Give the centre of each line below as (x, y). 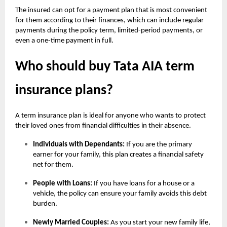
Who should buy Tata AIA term (105, 67)
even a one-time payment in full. (64, 41)
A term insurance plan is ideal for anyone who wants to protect (110, 116)
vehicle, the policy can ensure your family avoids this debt (120, 194)
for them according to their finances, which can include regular (109, 21)
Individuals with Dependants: (79, 145)
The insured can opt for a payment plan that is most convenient (111, 11)
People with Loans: (63, 184)
